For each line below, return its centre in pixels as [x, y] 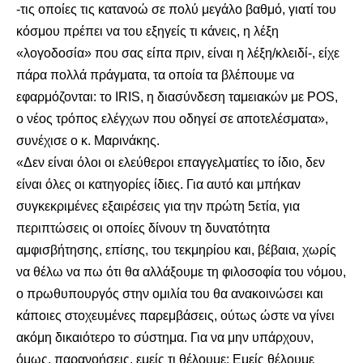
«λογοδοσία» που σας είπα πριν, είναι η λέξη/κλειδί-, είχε [178, 53]
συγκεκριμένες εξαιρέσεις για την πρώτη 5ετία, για [158, 206]
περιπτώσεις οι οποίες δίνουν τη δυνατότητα [143, 228]
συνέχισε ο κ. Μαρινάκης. [88, 141]
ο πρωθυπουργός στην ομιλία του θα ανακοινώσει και [170, 294]
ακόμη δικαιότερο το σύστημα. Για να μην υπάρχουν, [165, 337]
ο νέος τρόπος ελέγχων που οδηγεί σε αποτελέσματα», [172, 119]
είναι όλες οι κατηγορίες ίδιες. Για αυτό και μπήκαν [158, 184]
